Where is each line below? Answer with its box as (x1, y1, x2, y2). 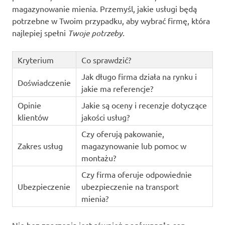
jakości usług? (81, 112, 130, 123)
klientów (17, 112, 48, 123)
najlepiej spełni (12, 28, 66, 38)
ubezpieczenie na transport (81, 181, 179, 192)
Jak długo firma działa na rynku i (81, 71, 197, 82)
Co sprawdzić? (81, 55, 131, 65)
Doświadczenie (17, 77, 71, 88)
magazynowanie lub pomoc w (81, 141, 186, 151)
